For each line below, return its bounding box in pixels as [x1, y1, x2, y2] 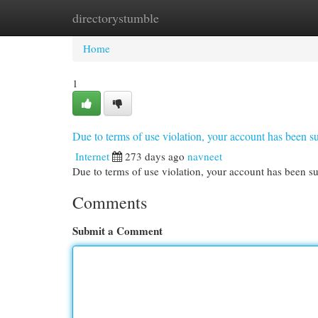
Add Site [241, 11, 279, 25]
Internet [75, 149, 109, 163]
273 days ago [125, 149, 185, 163]
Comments [72, 191, 147, 214]
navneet [187, 149, 222, 163]
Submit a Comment [72, 223, 163, 238]
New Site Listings [142, 11, 219, 25]
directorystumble [72, 9, 159, 26]
